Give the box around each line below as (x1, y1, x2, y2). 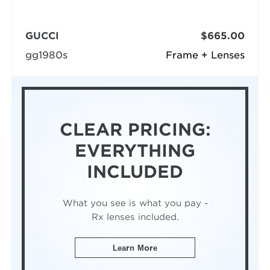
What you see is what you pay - (62, 197, 208, 208)
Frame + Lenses (166, 49, 245, 61)
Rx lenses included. (91, 211, 179, 222)
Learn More (112, 243, 158, 253)
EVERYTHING (75, 140, 195, 162)
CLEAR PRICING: (59, 119, 211, 140)
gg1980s (25, 49, 67, 61)
